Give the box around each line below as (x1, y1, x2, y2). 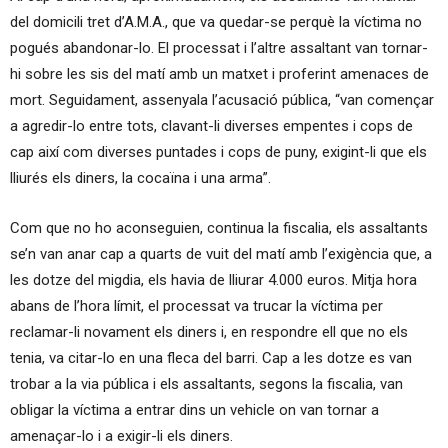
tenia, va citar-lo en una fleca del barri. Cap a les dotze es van (10, 348, 412, 367)
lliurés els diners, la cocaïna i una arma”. (10, 168, 271, 187)
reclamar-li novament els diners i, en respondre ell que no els (10, 322, 408, 341)
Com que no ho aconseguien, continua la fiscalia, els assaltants (10, 218, 428, 237)
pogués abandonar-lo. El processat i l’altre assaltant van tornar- (10, 38, 428, 57)
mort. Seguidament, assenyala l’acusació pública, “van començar (10, 90, 434, 109)
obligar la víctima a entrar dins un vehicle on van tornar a (10, 400, 379, 419)
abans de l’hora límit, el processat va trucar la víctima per (10, 296, 383, 315)
